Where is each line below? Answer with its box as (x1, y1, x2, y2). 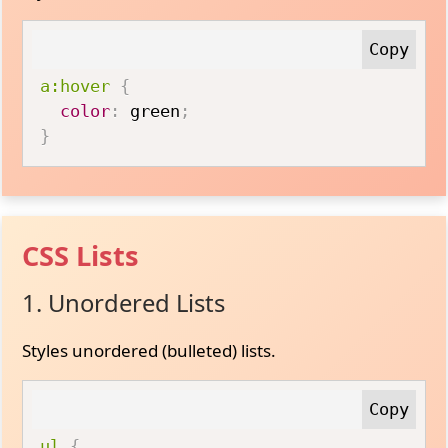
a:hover (40, 76, 111, 96)
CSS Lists (22, 236, 140, 274)
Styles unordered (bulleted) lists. (22, 338, 277, 362)
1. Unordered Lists (22, 286, 226, 319)
